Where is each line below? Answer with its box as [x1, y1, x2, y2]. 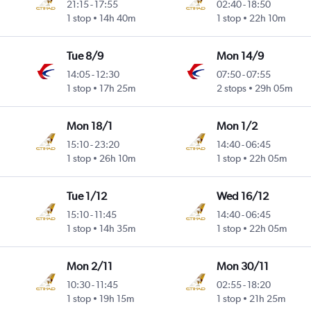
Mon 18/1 [67, 119, 113, 133]
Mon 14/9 [216, 49, 264, 62]
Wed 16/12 [216, 189, 269, 203]
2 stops [216, 82, 246, 94]
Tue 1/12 [67, 189, 108, 203]
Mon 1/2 [216, 119, 258, 133]
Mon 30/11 [216, 259, 269, 273]
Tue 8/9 [67, 49, 104, 62]
